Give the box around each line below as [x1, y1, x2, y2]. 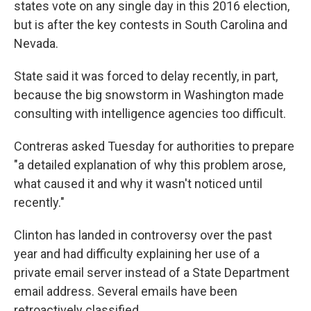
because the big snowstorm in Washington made [14, 87, 284, 103]
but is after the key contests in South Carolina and [14, 17, 287, 33]
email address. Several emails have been [14, 284, 237, 299]
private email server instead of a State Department [14, 265, 289, 280]
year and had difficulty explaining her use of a [14, 246, 260, 262]
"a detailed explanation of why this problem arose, [14, 158, 285, 173]
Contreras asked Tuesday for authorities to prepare [14, 139, 294, 154]
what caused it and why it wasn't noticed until [14, 176, 262, 192]
